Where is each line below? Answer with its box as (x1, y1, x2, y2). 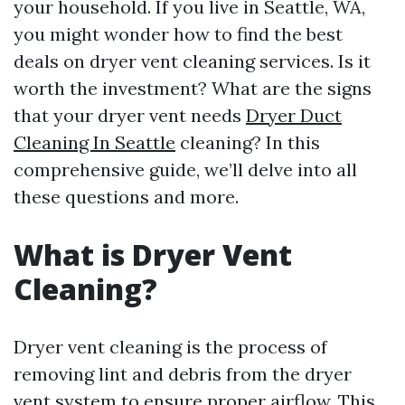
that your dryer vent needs (14, 104, 246, 127)
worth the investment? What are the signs (14, 77, 372, 99)
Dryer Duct (246, 104, 342, 127)
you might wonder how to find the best (14, 23, 343, 45)
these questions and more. (14, 185, 239, 208)
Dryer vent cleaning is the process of (14, 335, 327, 358)
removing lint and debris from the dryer (14, 363, 352, 385)
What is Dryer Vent (14, 235, 292, 274)
